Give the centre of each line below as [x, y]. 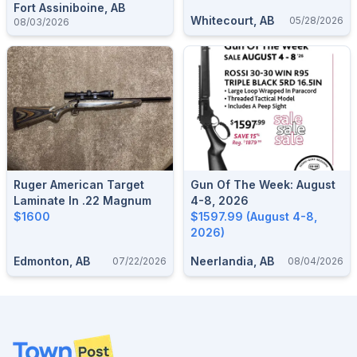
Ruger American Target [79, 184]
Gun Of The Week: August [263, 184]
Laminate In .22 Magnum [82, 200]
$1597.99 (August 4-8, [254, 216]
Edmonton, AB [52, 261]
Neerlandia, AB [232, 261]
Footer [32, 343]
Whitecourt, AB [232, 20]
